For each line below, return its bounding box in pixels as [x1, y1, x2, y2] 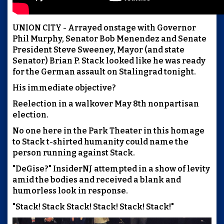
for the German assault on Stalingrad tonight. [12, 66, 196, 76]
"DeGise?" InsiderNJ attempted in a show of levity [12, 163, 210, 173]
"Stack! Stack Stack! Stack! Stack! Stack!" [12, 201, 174, 211]
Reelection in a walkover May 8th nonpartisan [12, 98, 199, 108]
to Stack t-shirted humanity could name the [12, 136, 188, 146]
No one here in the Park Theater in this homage [12, 125, 204, 135]
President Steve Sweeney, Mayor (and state [12, 44, 184, 54]
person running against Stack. [12, 147, 135, 157]
